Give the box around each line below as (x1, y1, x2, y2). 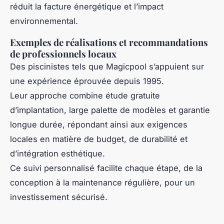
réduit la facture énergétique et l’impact (10, 1, 163, 11)
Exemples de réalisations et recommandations (10, 35, 208, 48)
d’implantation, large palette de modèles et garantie (10, 104, 210, 115)
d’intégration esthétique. (10, 148, 105, 158)
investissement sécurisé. (10, 191, 107, 202)
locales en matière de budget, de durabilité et (10, 133, 187, 144)
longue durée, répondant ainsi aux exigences (10, 119, 187, 129)
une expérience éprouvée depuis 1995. (10, 75, 164, 86)
